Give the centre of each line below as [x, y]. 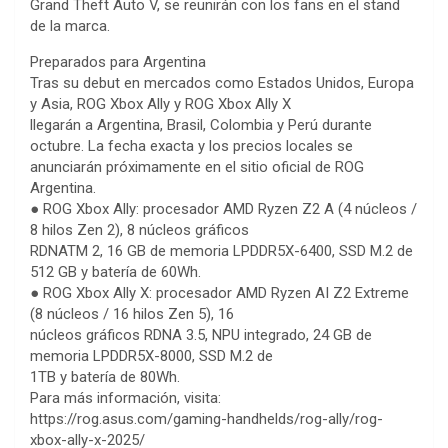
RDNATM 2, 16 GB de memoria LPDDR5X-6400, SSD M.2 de [221, 251]
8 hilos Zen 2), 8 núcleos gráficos [139, 230]
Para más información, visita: [125, 398]
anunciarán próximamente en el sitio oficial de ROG [197, 167]
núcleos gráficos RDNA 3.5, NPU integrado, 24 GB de [201, 335]
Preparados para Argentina [118, 62]
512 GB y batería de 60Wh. [115, 272]
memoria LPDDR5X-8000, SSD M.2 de [151, 356]
